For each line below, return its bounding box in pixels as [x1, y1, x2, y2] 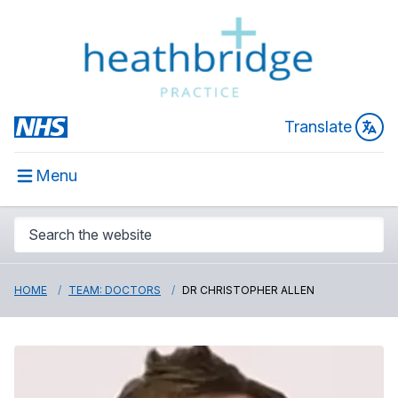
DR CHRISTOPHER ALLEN [182, 283, 314, 297]
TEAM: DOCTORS [68, 283, 161, 297]
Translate [284, 117, 352, 136]
